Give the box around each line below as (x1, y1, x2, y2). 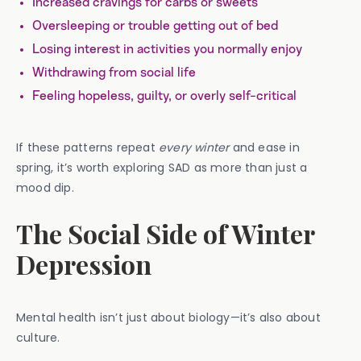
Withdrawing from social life (32, 66, 196, 79)
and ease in (229, 139, 300, 156)
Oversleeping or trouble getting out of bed (32, 19, 278, 32)
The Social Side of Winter (16, 216, 314, 251)
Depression (16, 247, 151, 281)
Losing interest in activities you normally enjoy (32, 43, 302, 56)
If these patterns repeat (16, 139, 159, 156)
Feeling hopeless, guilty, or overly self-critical (32, 89, 297, 102)
